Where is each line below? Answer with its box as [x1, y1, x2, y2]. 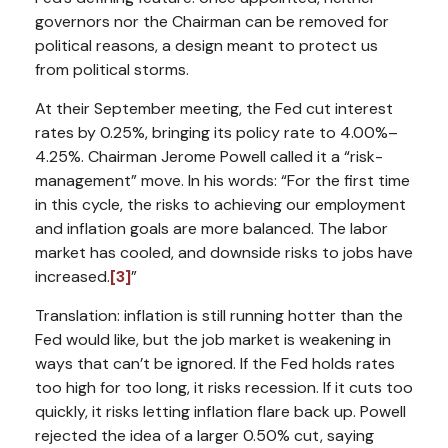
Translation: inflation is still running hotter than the [35, 304, 403, 326]
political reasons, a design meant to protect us [35, 34, 378, 56]
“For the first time [281, 169, 410, 191]
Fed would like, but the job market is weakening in [35, 328, 391, 350]
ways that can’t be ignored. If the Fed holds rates [35, 352, 395, 374]
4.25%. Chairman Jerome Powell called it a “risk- [35, 145, 383, 167]
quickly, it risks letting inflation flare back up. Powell [35, 400, 406, 422]
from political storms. [35, 58, 189, 80]
